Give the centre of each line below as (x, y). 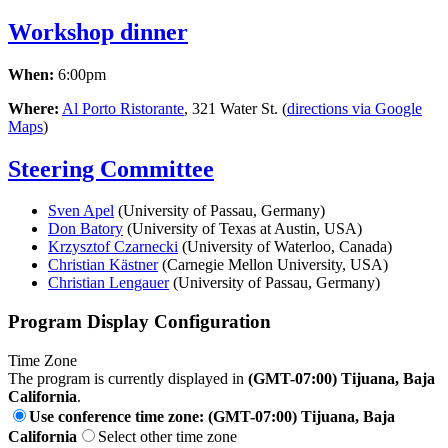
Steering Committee (111, 168)
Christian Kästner (103, 265)
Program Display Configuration (139, 322)
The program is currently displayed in (128, 378)
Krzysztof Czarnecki (113, 247)
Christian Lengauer (108, 283)
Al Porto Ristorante (123, 108)
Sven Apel (81, 211)
